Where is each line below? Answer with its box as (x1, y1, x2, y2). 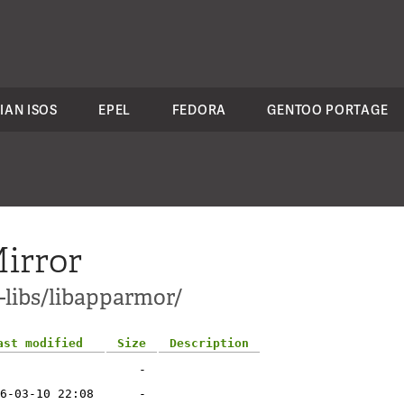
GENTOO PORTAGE (267, 101, 389, 118)
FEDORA (171, 101, 226, 118)
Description (170, 336, 249, 350)
